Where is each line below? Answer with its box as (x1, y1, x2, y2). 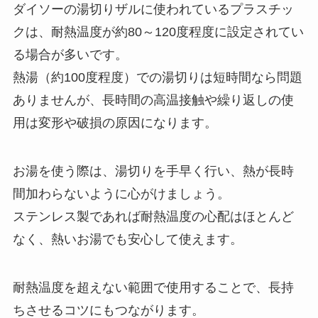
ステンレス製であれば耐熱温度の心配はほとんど (12, 209, 294, 224)
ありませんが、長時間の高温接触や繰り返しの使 (12, 93, 294, 108)
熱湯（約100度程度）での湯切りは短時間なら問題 (12, 70, 302, 85)
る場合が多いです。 (12, 48, 128, 62)
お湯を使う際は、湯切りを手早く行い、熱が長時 (12, 163, 294, 178)
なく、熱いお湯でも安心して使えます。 (12, 231, 243, 246)
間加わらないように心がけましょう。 (12, 186, 230, 201)
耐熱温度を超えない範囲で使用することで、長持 (12, 280, 294, 295)
